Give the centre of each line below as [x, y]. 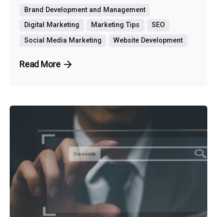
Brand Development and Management [85, 10]
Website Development [148, 40]
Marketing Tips [116, 25]
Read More [40, 64]
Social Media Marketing [63, 40]
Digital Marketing [52, 25]
